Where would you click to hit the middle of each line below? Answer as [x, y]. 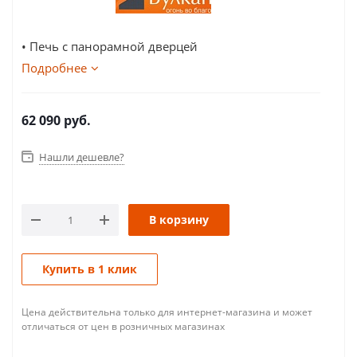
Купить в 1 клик [90, 269]
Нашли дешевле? [82, 157]
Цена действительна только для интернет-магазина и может [167, 312]
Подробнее [54, 68]
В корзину [179, 220]
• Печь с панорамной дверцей [110, 46]
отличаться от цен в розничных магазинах [123, 326]
